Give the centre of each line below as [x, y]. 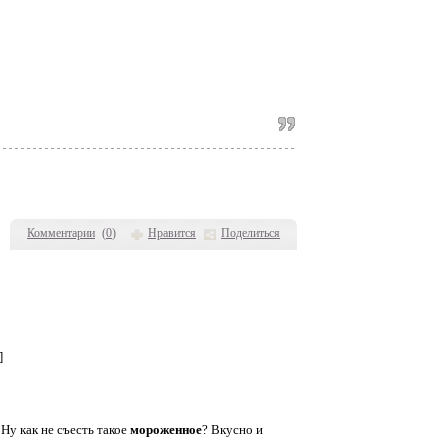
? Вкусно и [232, 429]
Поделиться [250, 233]
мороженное [166, 429]
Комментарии [61, 233]
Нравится [172, 233]
